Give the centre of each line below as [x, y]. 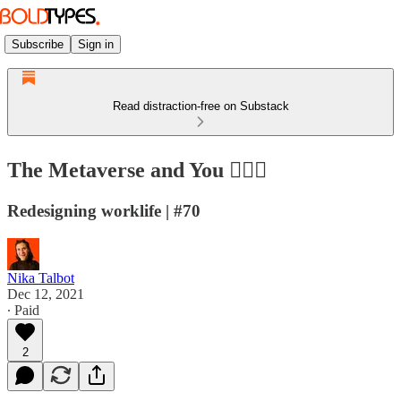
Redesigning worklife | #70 [104, 210]
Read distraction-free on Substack [200, 106]
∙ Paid [23, 310]
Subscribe [38, 44]
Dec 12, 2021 [46, 294]
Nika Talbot [41, 277]
